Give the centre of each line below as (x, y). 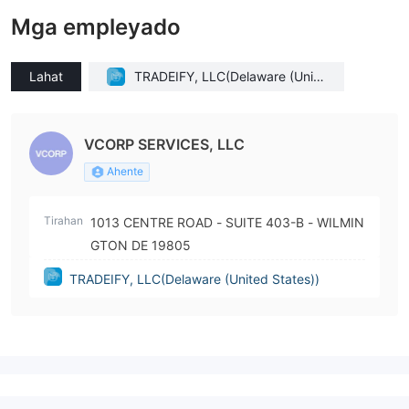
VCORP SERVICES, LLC (164, 144)
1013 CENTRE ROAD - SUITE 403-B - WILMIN (199, 222)
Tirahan (63, 220)
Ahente (125, 171)
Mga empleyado (96, 26)
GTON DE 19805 (141, 245)
